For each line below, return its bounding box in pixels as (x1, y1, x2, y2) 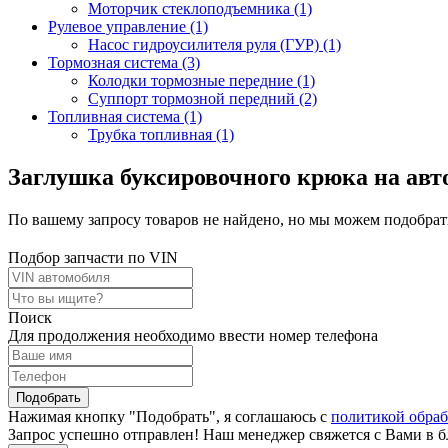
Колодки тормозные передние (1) (88, 72, 315, 89)
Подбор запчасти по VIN (8, 248, 178, 266)
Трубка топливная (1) (88, 126, 234, 143)
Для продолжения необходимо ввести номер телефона (8, 326, 378, 344)
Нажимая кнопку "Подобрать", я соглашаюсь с (8, 407, 331, 425)
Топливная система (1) (48, 108, 202, 125)
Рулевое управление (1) (48, 18, 208, 35)
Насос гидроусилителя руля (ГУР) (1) (88, 36, 341, 53)
